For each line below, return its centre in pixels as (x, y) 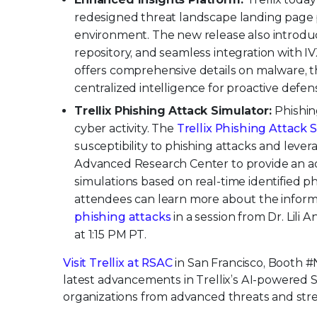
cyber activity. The (126, 129)
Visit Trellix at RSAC (118, 263)
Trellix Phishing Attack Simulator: (175, 111)
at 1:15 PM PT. (110, 235)
